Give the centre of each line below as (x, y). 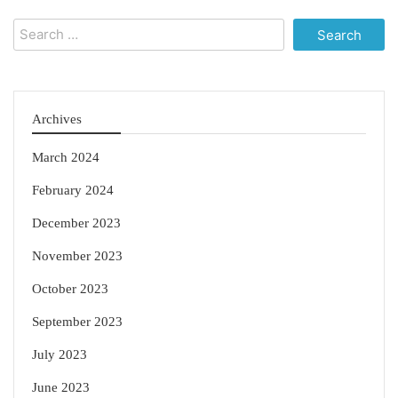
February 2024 (73, 191)
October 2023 (70, 289)
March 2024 (66, 158)
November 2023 (77, 256)
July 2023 (60, 355)
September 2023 (77, 322)
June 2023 (61, 388)
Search (32, 28)
